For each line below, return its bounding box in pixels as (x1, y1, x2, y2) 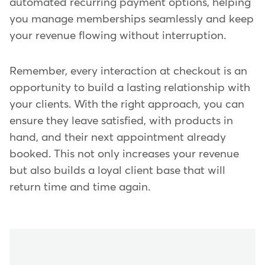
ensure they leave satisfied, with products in (9, 115, 233, 127)
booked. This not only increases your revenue (9, 148, 239, 160)
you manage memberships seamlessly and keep (9, 13, 254, 25)
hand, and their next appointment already (9, 131, 226, 143)
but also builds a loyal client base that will (9, 164, 225, 176)
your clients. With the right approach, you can (9, 98, 244, 110)
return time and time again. (9, 181, 150, 193)
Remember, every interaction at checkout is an (9, 65, 247, 77)
